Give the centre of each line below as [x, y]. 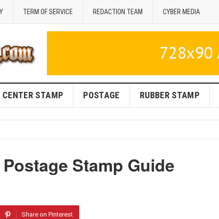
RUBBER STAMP [170, 95]
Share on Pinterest [47, 214]
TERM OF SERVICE [48, 12]
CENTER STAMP [33, 95]
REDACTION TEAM [118, 12]
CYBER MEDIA [181, 12]
